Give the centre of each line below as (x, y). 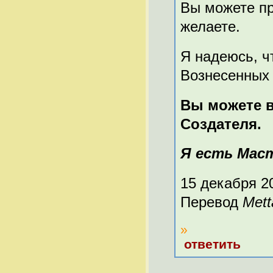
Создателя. (221, 124)
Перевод (211, 202)
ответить (212, 244)
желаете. (210, 27)
